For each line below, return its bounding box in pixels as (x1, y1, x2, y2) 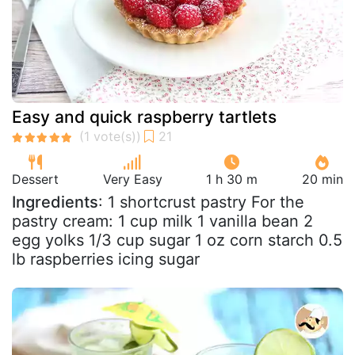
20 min (301, 171, 343, 187)
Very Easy (102, 171, 162, 187)
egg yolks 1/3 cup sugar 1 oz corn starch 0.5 (12, 231, 342, 250)
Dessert (12, 171, 59, 187)
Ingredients (12, 193, 98, 212)
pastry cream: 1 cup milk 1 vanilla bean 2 (12, 212, 313, 231)
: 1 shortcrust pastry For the (98, 193, 304, 212)
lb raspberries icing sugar (12, 250, 200, 269)
